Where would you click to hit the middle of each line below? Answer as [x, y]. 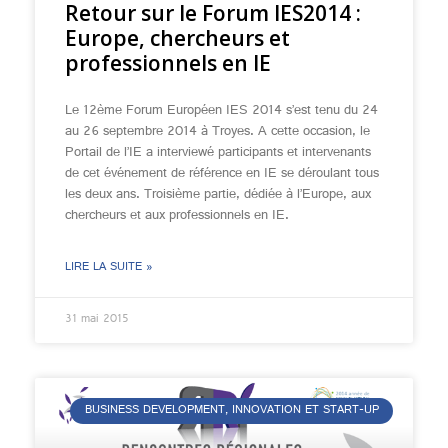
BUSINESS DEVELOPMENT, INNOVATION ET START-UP [231, 411]
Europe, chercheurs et [177, 38]
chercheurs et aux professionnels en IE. [177, 216]
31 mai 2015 [97, 320]
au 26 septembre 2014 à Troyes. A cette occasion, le [217, 132]
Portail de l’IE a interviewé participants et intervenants [218, 153]
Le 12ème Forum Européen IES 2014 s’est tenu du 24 [221, 111]
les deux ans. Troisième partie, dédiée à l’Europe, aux [218, 195]
